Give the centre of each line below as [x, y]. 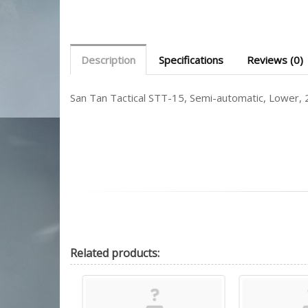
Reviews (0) [275, 60]
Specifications [191, 60]
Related [89, 253]
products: [134, 253]
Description [108, 60]
